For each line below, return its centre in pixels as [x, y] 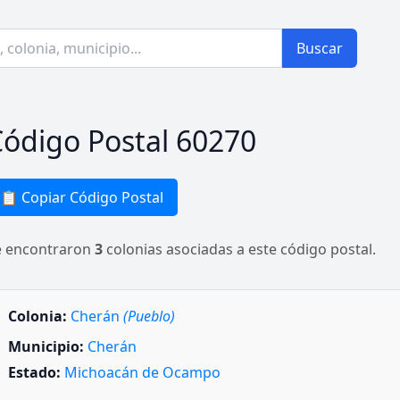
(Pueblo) [149, 316]
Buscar [320, 48]
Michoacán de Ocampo [142, 373]
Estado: [34, 373]
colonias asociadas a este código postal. [239, 249]
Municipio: [46, 346]
